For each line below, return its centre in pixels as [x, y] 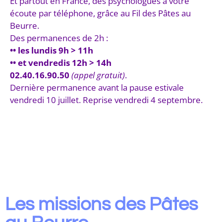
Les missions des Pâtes [101, 204]
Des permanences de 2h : [59, 38]
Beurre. [25, 25]
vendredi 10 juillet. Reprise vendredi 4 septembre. [106, 100]
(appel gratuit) [98, 75]
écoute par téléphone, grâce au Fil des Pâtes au [100, 13]
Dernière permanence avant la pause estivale [97, 87]
